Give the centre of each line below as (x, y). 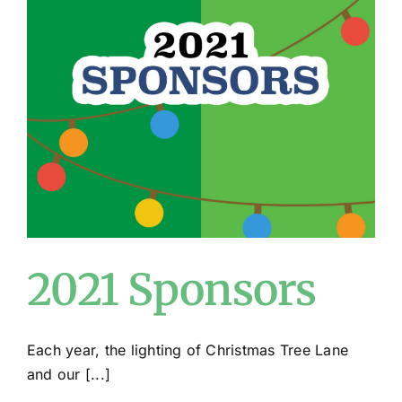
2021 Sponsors (172, 290)
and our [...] (69, 374)
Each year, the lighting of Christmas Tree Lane (188, 350)
